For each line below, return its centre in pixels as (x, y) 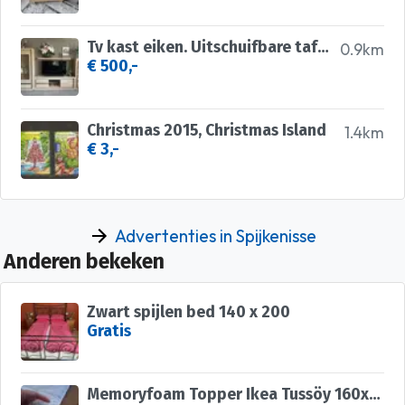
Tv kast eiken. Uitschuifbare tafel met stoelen (323, 48)
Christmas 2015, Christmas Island (206, 130)
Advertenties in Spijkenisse (216, 236)
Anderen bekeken (84, 262)
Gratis (108, 331)
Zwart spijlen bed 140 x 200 (188, 312)
